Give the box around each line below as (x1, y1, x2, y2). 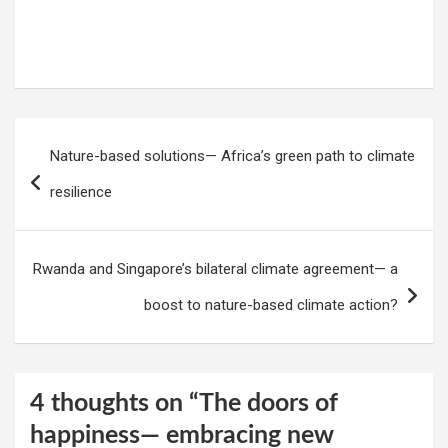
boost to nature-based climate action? (144, 296, 398, 315)
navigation (14, 152, 128, 178)
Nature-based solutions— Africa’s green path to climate (50, 147, 415, 166)
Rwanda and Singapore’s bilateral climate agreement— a (33, 260, 398, 279)
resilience (50, 183, 112, 202)
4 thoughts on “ (30, 391, 199, 417)
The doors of (199, 391, 338, 417)
